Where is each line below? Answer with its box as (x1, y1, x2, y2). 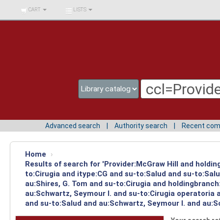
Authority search (114, 121, 167, 130)
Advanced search (45, 121, 100, 130)
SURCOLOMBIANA (16, 19, 56, 24)
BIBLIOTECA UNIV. (16, 4, 56, 10)
